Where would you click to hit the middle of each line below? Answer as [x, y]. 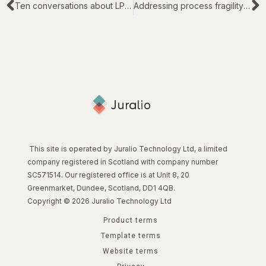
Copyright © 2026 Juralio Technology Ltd [100, 201]
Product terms [131, 221]
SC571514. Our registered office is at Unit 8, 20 [109, 175]
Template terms [131, 236]
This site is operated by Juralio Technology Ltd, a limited [128, 149]
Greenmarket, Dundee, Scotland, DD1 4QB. [102, 188]
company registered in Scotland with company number [123, 162]
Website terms [131, 251]
